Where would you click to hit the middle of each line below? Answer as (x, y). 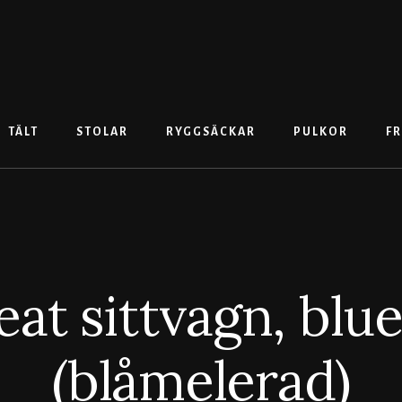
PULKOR (320, 132)
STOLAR (102, 132)
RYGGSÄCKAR (210, 132)
